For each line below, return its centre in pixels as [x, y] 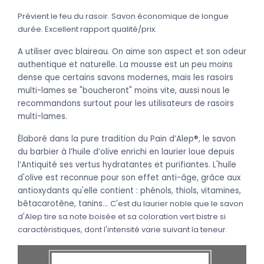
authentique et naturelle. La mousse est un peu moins [125, 64]
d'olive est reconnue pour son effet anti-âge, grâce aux [129, 177]
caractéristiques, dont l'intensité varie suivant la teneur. [123, 229]
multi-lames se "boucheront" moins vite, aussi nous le [124, 90]
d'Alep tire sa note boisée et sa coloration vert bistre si [122, 216]
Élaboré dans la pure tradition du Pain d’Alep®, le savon [127, 138]
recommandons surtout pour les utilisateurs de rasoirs [126, 103]
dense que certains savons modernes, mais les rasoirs [126, 77]
